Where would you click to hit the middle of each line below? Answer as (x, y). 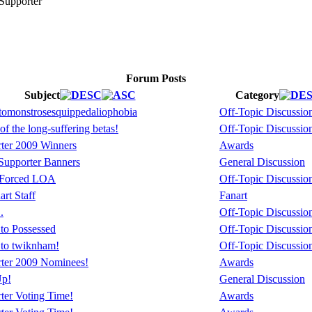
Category (257, 95)
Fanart (233, 196)
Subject (42, 95)
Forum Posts (156, 79)
